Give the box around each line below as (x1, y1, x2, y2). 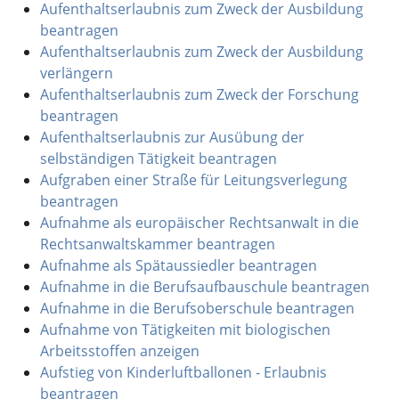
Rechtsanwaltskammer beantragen (39, 233, 275, 254)
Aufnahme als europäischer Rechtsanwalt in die (39, 212, 359, 232)
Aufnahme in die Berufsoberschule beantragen (39, 297, 354, 318)
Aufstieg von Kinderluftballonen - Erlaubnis (39, 362, 327, 382)
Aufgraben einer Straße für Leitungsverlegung (39, 169, 347, 190)
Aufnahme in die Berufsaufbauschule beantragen (39, 276, 370, 297)
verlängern (39, 62, 113, 83)
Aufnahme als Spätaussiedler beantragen (39, 255, 317, 275)
